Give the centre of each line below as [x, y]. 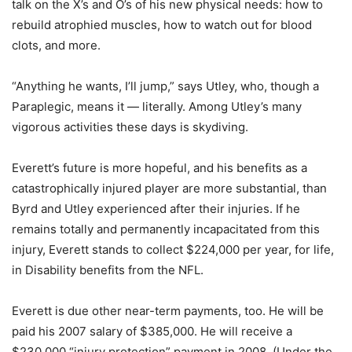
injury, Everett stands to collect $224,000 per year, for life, [173, 249]
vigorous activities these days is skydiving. [130, 127]
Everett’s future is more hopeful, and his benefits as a [159, 168]
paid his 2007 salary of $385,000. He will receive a [152, 331]
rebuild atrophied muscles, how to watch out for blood [162, 25]
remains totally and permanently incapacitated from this [166, 229]
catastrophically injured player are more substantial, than [169, 188]
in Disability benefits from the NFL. [108, 270]
